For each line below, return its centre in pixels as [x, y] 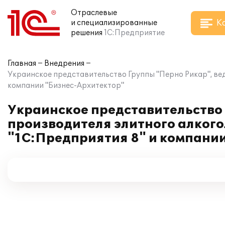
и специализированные [114, 23]
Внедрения [64, 64]
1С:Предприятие [134, 33]
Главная [22, 64]
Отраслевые [94, 13]
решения [87, 33]
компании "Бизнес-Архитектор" [66, 86]
